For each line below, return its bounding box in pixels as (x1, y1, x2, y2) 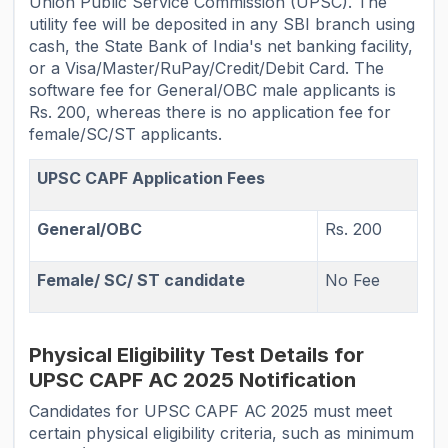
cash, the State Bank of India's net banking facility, (29, 36, 414, 57)
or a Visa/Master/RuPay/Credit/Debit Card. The (29, 58, 385, 79)
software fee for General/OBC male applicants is (29, 80, 397, 101)
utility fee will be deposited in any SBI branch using (29, 14, 416, 35)
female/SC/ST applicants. (29, 124, 223, 145)
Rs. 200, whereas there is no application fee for (29, 102, 392, 123)
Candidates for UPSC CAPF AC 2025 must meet (29, 401, 393, 422)
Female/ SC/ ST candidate (37, 270, 246, 291)
